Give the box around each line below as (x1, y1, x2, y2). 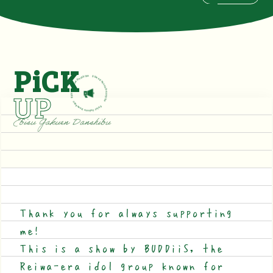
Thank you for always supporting (19, 205, 233, 218)
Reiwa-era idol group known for (19, 258, 224, 271)
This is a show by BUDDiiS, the (19, 241, 224, 253)
